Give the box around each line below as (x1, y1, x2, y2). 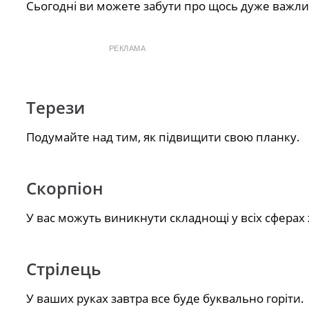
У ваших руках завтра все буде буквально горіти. (26, 290, 304, 307)
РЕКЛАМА (108, 43, 146, 52)
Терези (26, 96, 85, 119)
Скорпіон (26, 177, 103, 200)
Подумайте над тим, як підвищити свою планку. (26, 129, 300, 146)
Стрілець (26, 257, 101, 281)
